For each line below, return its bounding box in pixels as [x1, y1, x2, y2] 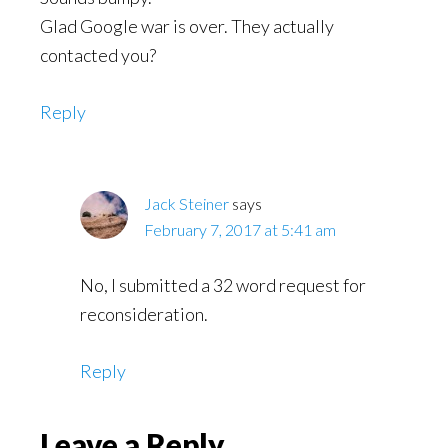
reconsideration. [80, 303, 208, 326]
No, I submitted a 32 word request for [80, 274, 366, 297]
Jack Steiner [144, 194, 229, 214]
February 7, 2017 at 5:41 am [144, 220, 336, 240]
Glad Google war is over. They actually [40, 15, 334, 38]
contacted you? [40, 44, 156, 67]
